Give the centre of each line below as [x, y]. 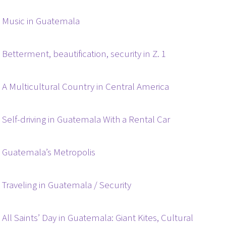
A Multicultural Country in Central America [86, 87]
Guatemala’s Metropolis [49, 152]
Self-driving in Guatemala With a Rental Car [86, 120]
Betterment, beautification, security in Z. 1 [84, 54]
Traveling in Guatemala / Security [67, 185]
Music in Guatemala [41, 21]
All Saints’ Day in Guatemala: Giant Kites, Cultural [98, 218]
